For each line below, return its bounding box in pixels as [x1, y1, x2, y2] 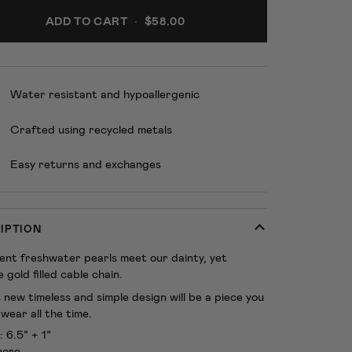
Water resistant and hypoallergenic [10, 87, 200, 101]
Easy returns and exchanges [10, 156, 161, 170]
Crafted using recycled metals [10, 122, 172, 136]
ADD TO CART [45, 15, 129, 28]
